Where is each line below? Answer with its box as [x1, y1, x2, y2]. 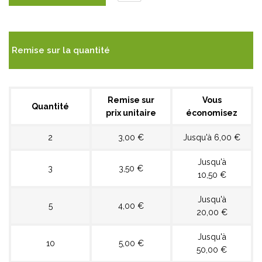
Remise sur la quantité [12, 44, 110, 56]
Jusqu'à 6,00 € [183, 132, 240, 142]
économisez [186, 108, 237, 118]
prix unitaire [106, 108, 156, 118]
